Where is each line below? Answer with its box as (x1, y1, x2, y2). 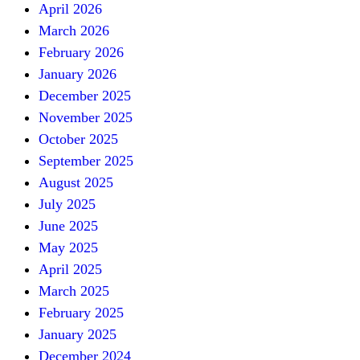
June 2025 (39, 217, 98, 234)
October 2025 (39, 130, 118, 147)
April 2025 (39, 260, 102, 277)
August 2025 (39, 174, 113, 190)
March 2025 (39, 282, 109, 299)
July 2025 (39, 195, 96, 212)
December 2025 (39, 87, 131, 104)
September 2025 (39, 152, 133, 169)
